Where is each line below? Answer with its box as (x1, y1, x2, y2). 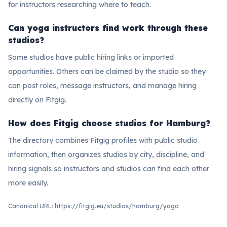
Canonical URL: (8, 202, 55, 210)
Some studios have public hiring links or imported (8, 53, 174, 62)
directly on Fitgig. (8, 95, 66, 104)
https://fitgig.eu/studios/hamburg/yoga (55, 202, 179, 210)
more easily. (8, 178, 48, 187)
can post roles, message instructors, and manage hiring (8, 81, 197, 90)
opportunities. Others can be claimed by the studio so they (8, 67, 206, 76)
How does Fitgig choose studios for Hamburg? (8, 118, 210, 128)
